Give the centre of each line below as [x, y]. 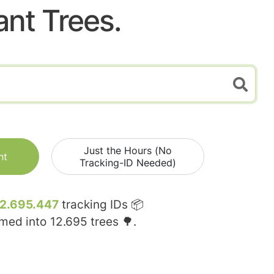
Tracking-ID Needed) [128, 163]
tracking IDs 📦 [101, 205]
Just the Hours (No [128, 151]
